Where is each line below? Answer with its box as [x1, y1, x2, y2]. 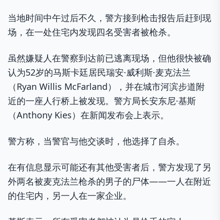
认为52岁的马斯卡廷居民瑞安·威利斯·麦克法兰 [8, 66, 191, 79]
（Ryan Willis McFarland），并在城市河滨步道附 [8, 81, 205, 93]
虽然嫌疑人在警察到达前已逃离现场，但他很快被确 [8, 52, 211, 64]
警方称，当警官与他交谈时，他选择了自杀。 [8, 135, 185, 147]
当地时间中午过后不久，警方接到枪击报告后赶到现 [8, 12, 211, 24]
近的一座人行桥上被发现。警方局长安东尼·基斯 [8, 95, 196, 107]
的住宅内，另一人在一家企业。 [8, 190, 132, 202]
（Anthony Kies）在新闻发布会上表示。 [8, 109, 169, 121]
